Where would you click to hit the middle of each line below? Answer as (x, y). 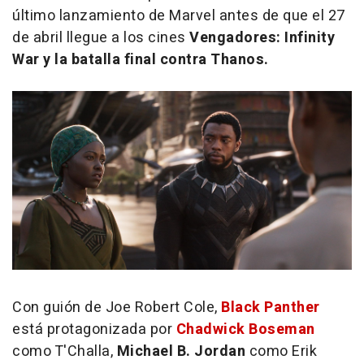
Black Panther (271, 308)
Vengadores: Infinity (262, 38)
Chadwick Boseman (245, 330)
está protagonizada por (94, 330)
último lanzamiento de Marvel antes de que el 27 (179, 16)
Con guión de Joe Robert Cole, (117, 308)
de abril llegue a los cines (101, 38)
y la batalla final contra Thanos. (154, 60)
